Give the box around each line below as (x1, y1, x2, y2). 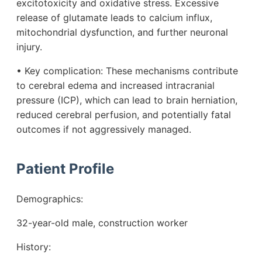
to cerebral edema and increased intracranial (16, 80, 215, 92)
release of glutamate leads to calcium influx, (16, 12, 212, 24)
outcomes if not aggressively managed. (16, 123, 191, 136)
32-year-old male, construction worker (16, 217, 188, 229)
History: (16, 241, 51, 253)
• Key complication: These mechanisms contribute (16, 65, 238, 77)
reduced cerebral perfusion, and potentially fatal (16, 109, 231, 121)
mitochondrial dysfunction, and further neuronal (16, 26, 228, 39)
